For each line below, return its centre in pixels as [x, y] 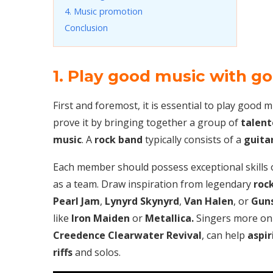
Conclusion [86, 27]
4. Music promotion [104, 11]
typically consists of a [193, 139]
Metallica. [169, 218]
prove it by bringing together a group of [147, 122]
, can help [225, 235]
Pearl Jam [76, 201]
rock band [119, 139]
